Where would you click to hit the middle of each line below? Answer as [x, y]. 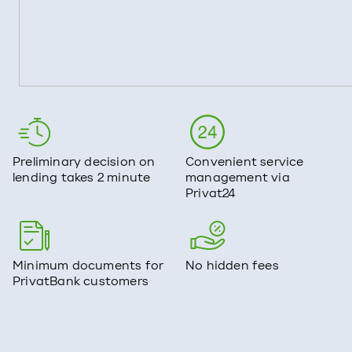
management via [238, 178]
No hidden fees [232, 266]
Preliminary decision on [84, 162]
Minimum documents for [88, 266]
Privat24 [211, 193]
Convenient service [245, 162]
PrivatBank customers [81, 281]
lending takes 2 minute [82, 178]
